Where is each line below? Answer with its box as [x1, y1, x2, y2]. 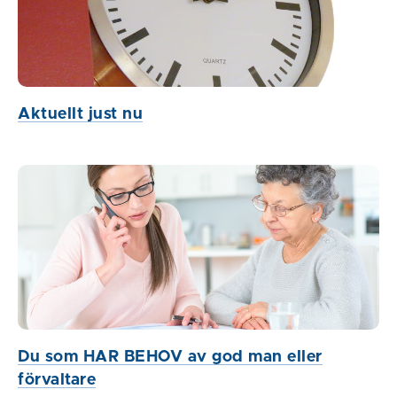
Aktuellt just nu [18, 105, 143, 122]
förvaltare [18, 371, 96, 388]
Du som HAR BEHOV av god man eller [18, 348, 323, 365]
